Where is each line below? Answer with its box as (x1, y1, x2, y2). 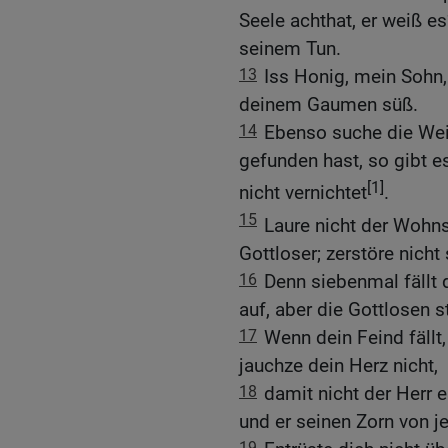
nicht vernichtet (239, 181, 367, 205)
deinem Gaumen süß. (239, 93, 418, 117)
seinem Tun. (239, 37, 341, 61)
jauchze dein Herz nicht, (239, 354, 438, 378)
